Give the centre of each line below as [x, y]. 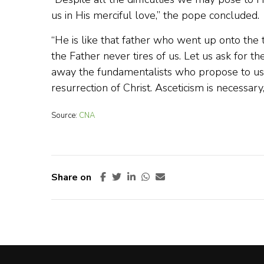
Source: [65, 115]
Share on [71, 177]
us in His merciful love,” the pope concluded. [155, 15]
